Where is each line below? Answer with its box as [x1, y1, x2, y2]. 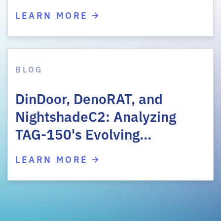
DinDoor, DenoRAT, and [15, 88, 163, 108]
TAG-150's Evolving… [15, 123, 151, 143]
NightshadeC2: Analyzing [15, 106, 176, 125]
